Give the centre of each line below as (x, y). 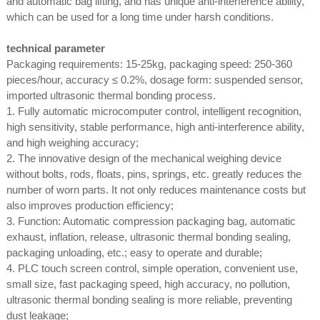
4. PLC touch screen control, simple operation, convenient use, (152, 268)
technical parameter (55, 48)
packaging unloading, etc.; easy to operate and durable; (134, 252)
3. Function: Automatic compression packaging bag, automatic (151, 221)
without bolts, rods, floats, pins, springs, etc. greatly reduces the (154, 174)
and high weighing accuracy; (72, 142)
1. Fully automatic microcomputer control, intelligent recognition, (154, 111)
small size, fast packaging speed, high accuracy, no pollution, (148, 284)
